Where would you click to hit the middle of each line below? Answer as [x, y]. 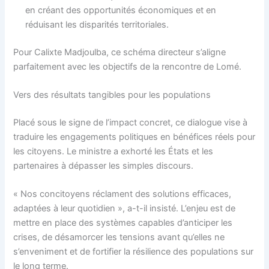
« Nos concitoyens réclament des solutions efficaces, [122, 194]
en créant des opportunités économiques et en [121, 10]
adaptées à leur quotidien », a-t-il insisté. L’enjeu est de [125, 209]
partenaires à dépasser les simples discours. [104, 165]
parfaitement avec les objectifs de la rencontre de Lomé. [128, 66]
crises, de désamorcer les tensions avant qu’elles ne [119, 237]
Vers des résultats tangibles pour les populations [112, 95]
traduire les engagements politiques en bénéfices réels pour [134, 137]
